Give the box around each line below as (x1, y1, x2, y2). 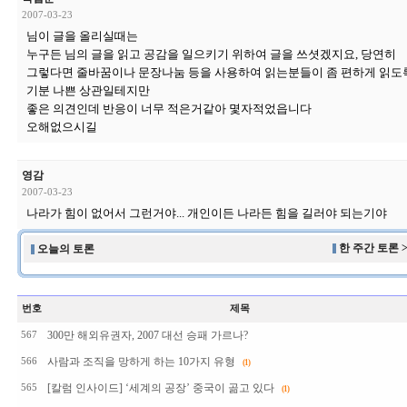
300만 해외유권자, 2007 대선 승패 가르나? (46, 329, 248, 342)
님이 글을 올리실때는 (25, 29, 138, 43)
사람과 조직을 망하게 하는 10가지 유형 (46, 355, 235, 368)
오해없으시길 (25, 120, 97, 134)
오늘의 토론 (36, 243, 94, 255)
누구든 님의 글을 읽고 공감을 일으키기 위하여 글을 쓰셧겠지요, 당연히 (25, 47, 396, 61)
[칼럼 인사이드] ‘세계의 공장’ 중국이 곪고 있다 (46, 382, 274, 394)
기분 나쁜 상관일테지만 (25, 84, 150, 97)
